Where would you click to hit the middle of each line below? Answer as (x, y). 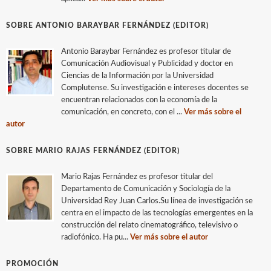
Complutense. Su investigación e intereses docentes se (155, 88)
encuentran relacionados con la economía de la (139, 100)
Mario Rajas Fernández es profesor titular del (137, 177)
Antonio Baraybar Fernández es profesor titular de (146, 52)
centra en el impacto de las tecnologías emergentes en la (157, 213)
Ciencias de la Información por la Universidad (137, 76)
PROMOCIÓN (32, 264)
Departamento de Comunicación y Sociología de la (146, 189)
